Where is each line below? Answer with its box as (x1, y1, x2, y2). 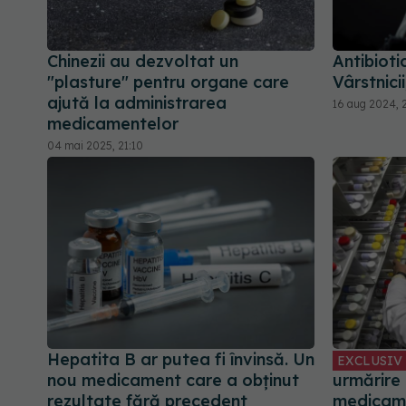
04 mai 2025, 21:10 (47, 139, 143, 153)
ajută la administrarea (47, 92, 227, 114)
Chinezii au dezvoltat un (47, 51, 238, 72)
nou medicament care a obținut (47, 369, 299, 391)
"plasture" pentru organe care (47, 72, 289, 93)
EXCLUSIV (337, 352, 402, 369)
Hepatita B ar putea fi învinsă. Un (47, 348, 314, 370)
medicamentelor (47, 113, 179, 135)
